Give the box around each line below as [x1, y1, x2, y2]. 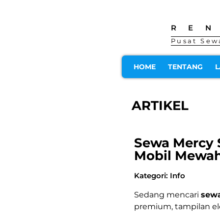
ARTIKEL [132, 98, 189, 113]
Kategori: [134, 171, 170, 180]
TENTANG [168, 62, 203, 71]
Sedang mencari [134, 190, 201, 199]
